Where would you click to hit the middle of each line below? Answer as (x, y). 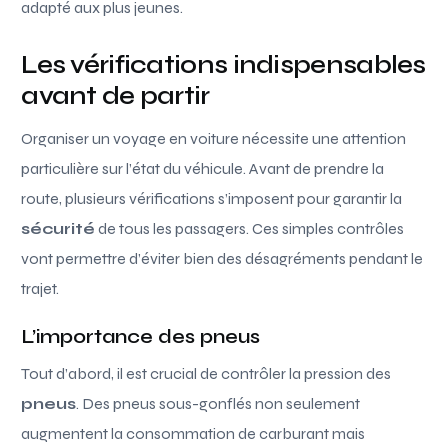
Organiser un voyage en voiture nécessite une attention (214, 138)
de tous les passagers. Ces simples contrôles (250, 228)
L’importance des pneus (141, 336)
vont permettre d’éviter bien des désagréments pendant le (222, 258)
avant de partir (115, 95)
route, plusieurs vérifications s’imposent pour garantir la (212, 198)
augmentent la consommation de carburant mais (193, 433)
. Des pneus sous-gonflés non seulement (218, 403)
